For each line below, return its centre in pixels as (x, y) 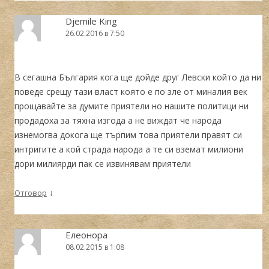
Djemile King (91, 21)
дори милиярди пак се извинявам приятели (103, 163)
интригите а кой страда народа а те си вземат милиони (129, 149)
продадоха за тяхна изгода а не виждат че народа (118, 120)
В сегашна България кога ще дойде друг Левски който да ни (138, 77)
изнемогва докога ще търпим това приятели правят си (128, 134)
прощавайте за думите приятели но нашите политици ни (131, 106)
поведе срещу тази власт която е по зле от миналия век (131, 91)
